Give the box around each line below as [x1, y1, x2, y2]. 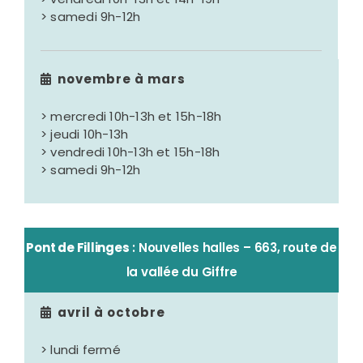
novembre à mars [58, 70, 186, 88]
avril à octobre [58, 304, 166, 322]
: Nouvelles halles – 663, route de [129, 239, 337, 257]
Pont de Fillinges [26, 239, 130, 257]
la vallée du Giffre [126, 263, 237, 281]
